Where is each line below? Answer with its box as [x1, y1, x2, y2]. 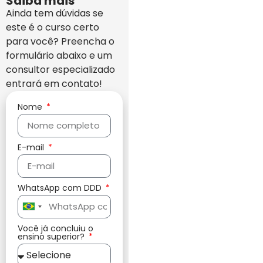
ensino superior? [18, 230, 87, 242]
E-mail [18, 141, 46, 153]
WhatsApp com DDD [18, 181, 104, 194]
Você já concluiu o [18, 222, 93, 234]
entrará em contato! [6, 76, 102, 90]
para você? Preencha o [6, 34, 114, 48]
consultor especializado [6, 62, 115, 76]
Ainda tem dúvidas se [6, 6, 103, 20]
